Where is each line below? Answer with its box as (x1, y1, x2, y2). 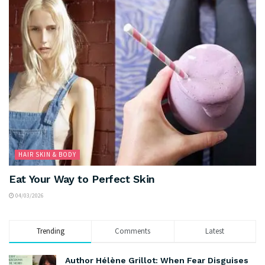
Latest (205, 225, 225, 236)
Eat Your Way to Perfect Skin (9, 172, 155, 185)
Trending (36, 225, 64, 236)
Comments (115, 225, 151, 236)
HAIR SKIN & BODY (18, 150, 76, 159)
